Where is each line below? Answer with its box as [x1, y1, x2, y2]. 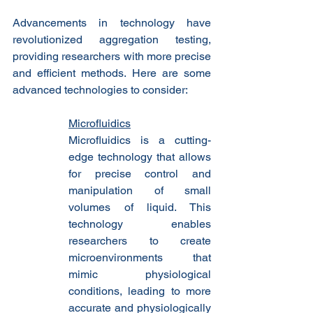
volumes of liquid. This [68, 201, 211, 214]
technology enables [68, 217, 211, 231]
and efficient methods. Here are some [13, 66, 211, 80]
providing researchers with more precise [13, 50, 211, 64]
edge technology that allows [68, 150, 211, 164]
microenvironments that [68, 251, 211, 265]
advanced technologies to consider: [13, 83, 188, 97]
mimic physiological [68, 268, 211, 282]
